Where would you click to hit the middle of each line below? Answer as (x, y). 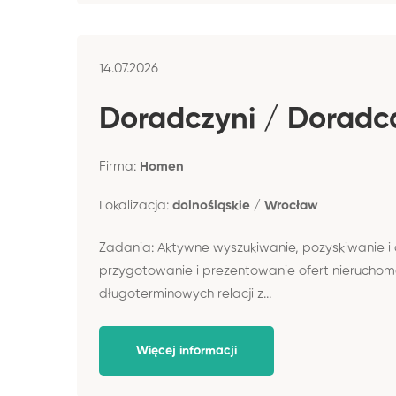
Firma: (119, 166)
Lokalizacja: (136, 205)
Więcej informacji (187, 350)
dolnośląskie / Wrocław (245, 205)
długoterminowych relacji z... (185, 294)
